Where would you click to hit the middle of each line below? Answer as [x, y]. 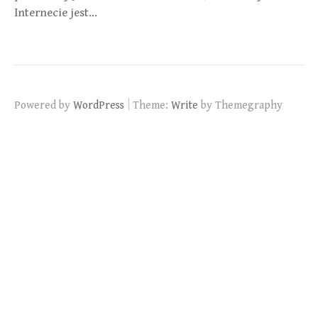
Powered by [44, 105]
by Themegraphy [240, 105]
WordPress [99, 105]
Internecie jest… [56, 13]
